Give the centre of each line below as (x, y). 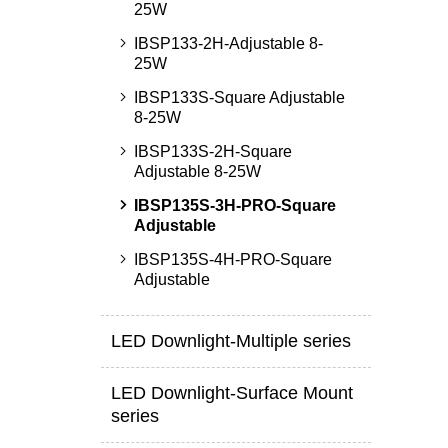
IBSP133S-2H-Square (212, 151)
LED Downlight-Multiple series (230, 341)
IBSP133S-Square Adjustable (239, 97)
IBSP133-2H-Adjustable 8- (228, 43)
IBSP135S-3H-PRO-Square (234, 205)
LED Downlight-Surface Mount (231, 393)
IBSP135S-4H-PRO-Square (232, 259)
